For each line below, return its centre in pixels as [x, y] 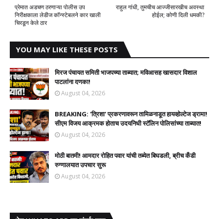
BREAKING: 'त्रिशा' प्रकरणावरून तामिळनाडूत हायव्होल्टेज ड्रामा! [131, 114]
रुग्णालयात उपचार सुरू [80, 165]
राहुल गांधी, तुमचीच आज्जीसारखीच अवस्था [160, 7]
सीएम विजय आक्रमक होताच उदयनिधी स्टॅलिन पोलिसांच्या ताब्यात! [128, 123]
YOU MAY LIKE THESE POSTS [67, 49]
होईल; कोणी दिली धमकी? [178, 15]
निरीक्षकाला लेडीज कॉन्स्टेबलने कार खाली [58, 15]
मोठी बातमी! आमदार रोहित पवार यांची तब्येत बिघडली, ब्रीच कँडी [125, 155]
